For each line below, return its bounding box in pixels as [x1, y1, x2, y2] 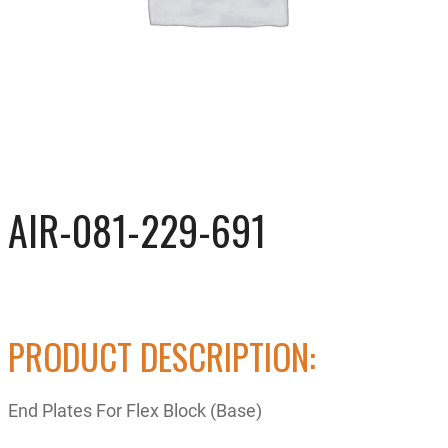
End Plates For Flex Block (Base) [8, 397, 262, 422]
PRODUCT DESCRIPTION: [8, 329, 316, 382]
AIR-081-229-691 [8, 200, 266, 260]
